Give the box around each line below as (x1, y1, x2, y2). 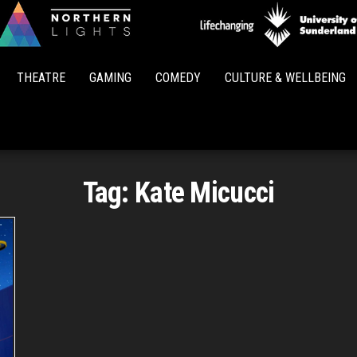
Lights (188, 58, 229, 78)
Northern (178, 36, 239, 56)
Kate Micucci (135, 176, 275, 210)
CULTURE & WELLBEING (225, 70, 346, 85)
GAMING (89, 70, 131, 85)
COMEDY (155, 70, 201, 85)
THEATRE (17, 70, 65, 85)
